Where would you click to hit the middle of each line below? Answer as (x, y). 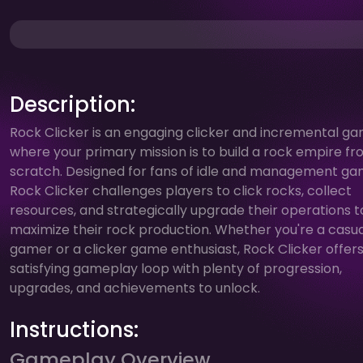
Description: (73, 104)
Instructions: (74, 329)
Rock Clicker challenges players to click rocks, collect (181, 190)
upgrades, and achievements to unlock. (135, 288)
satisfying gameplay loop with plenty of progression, (176, 268)
